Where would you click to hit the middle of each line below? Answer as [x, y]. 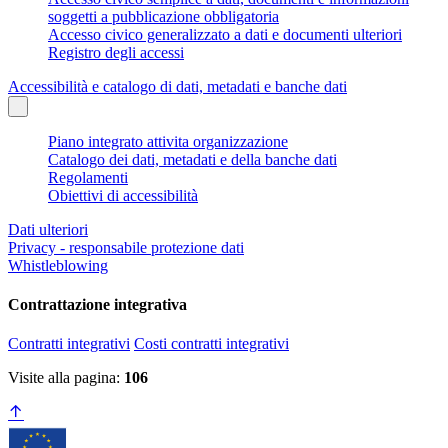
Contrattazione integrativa [97, 305]
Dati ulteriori [48, 229]
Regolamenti [88, 177]
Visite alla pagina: [66, 378]
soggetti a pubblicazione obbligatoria [163, 16]
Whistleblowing [58, 265]
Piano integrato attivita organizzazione [168, 141]
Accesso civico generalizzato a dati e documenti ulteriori [225, 34]
